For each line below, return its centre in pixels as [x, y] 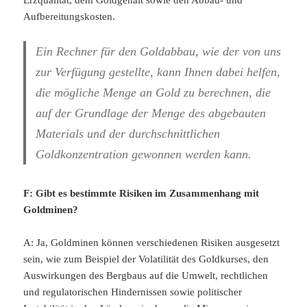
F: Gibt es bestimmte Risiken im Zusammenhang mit [142, 194]
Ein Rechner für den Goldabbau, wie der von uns [159, 52]
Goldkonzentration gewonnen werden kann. [144, 155]
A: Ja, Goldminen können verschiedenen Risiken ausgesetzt [152, 243]
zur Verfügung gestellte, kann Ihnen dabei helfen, [158, 72]
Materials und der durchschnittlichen [128, 134]
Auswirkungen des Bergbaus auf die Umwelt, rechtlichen [146, 276]
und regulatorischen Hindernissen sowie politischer [133, 292]
